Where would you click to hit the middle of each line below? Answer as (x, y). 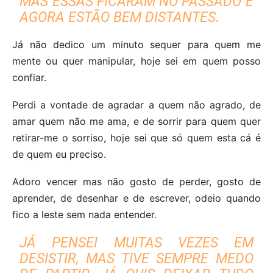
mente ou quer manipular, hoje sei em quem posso (136, 61)
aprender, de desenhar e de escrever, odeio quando (136, 198)
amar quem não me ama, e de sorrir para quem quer (136, 121)
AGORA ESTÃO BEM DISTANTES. (120, 17)
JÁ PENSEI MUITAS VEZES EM (136, 243)
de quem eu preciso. (59, 154)
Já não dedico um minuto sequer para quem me (136, 44)
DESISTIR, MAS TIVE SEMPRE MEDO (136, 258)
